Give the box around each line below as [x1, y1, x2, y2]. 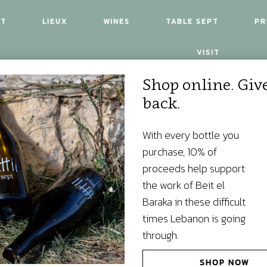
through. [142, 227, 179, 243]
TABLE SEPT [166, 16, 219, 27]
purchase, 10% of [142, 144, 217, 160]
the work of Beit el [142, 177, 225, 193]
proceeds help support [142, 160, 245, 176]
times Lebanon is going [142, 210, 246, 226]
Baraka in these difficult [142, 194, 246, 210]
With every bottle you [142, 127, 239, 143]
